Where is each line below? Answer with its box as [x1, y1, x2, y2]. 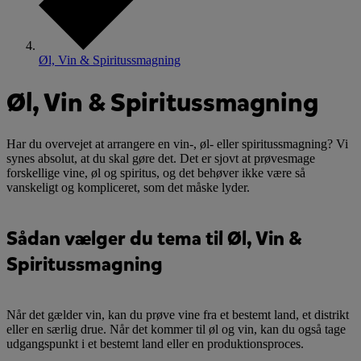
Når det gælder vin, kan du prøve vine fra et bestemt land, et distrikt [6, 307, 349, 322]
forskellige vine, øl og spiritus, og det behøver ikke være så [6, 166, 305, 180]
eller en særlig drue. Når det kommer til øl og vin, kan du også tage [6, 322, 346, 336]
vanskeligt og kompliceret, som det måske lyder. [6, 180, 250, 195]
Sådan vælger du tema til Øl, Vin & [6, 226, 302, 252]
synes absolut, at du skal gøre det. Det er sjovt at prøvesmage [6, 151, 315, 166]
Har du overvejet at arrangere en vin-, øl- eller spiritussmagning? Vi [6, 137, 348, 151]
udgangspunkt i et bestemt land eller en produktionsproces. [6, 336, 304, 351]
